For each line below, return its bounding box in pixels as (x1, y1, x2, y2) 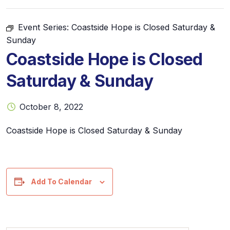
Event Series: (18, 22, 71, 33)
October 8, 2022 (20, 102, 83, 112)
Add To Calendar (31, 177, 92, 186)
